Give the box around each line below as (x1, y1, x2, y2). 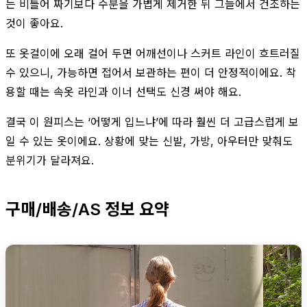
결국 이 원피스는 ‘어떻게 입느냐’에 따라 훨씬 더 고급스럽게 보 (5, 114, 299, 129)
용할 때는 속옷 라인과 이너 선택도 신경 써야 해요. (5, 84, 241, 99)
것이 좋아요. (5, 16, 63, 30)
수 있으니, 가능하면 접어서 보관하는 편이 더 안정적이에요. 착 (5, 65, 296, 79)
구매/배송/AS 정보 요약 (5, 199, 169, 219)
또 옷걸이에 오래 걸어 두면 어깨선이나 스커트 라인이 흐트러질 (5, 46, 300, 60)
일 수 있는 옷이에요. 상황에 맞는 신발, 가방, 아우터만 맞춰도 (5, 134, 293, 148)
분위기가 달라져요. (5, 153, 94, 167)
